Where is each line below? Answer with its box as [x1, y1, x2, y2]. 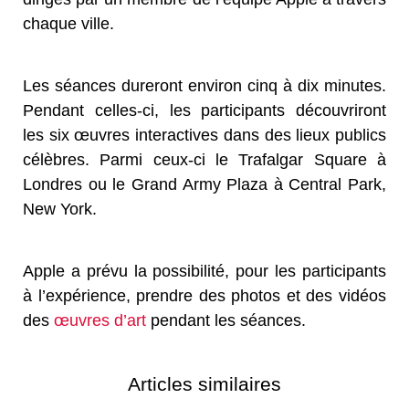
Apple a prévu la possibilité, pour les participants [23, 262, 386, 281]
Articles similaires [128, 373, 281, 395]
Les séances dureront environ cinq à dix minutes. [23, 77, 386, 96]
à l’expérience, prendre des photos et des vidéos [23, 287, 386, 306]
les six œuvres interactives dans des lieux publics [23, 126, 386, 145]
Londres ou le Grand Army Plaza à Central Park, [23, 175, 386, 194]
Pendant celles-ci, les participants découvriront [23, 101, 386, 121]
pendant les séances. [146, 311, 306, 330]
